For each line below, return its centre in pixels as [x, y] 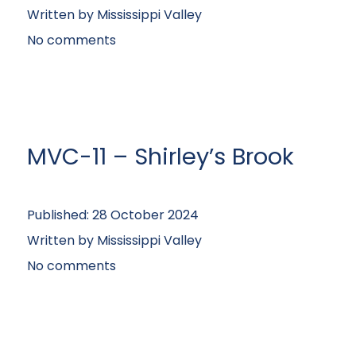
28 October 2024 [145, 215]
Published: [60, 215]
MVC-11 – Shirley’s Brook [161, 157]
